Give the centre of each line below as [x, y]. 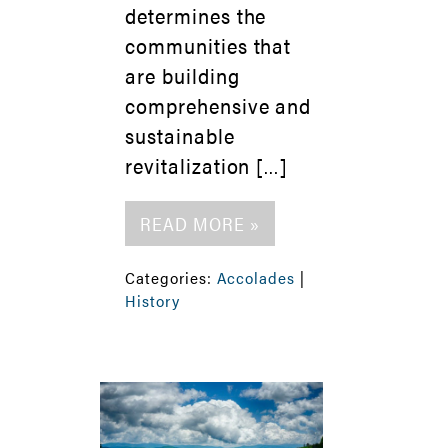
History [152, 300]
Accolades [256, 277]
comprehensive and [218, 105]
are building [182, 75]
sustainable [180, 135]
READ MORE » [200, 223]
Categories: [171, 277]
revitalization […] [207, 165]
